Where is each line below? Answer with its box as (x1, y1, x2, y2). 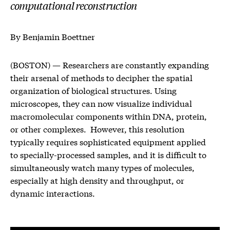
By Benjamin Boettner (10, 30, 95, 42)
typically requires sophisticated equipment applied (10, 136, 206, 147)
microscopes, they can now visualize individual (10, 97, 192, 109)
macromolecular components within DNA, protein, (10, 110, 207, 122)
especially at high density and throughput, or (10, 174, 184, 186)
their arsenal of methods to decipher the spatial (10, 71, 193, 83)
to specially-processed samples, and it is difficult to (10, 148, 206, 160)
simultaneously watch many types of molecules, (10, 161, 195, 173)
